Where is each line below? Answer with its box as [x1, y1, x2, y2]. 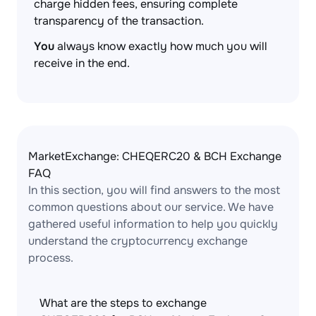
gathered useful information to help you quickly [28, 217, 278, 231]
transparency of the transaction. [34, 13, 204, 28]
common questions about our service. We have [28, 200, 274, 214]
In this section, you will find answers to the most [28, 183, 280, 197]
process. [28, 250, 73, 265]
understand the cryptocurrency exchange [28, 233, 248, 248]
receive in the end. [34, 56, 130, 71]
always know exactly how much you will [54, 39, 267, 54]
